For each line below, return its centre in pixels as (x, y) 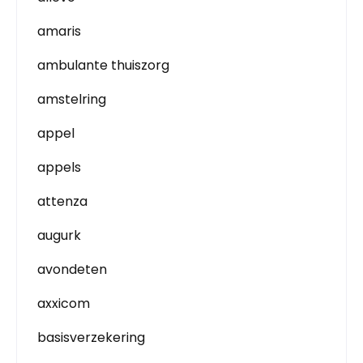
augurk (59, 235)
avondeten (72, 269)
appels (59, 167)
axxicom (64, 303)
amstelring (72, 99)
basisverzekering (91, 337)
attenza (62, 201)
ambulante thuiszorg (103, 65)
